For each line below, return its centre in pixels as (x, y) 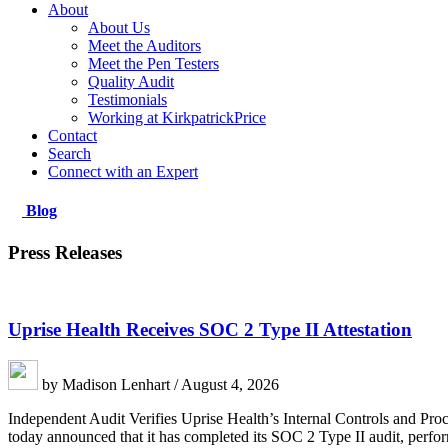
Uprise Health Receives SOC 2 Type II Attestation (210, 329)
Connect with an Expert (123, 171)
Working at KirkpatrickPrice (177, 117)
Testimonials (127, 99)
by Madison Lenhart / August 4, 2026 (158, 384)
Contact (72, 135)
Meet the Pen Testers (153, 63)
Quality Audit (131, 81)
